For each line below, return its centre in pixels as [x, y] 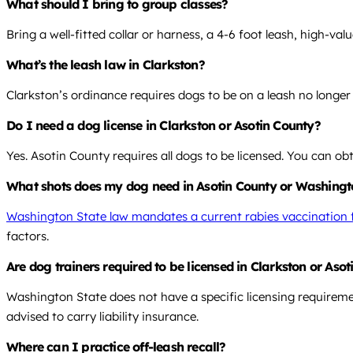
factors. [28, 236]
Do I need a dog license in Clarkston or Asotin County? [163, 126]
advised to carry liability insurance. [102, 317]
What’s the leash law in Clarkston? [106, 65]
